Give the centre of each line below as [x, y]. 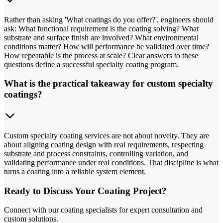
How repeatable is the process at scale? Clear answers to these [101, 55]
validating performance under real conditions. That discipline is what [111, 163]
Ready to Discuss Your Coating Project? [85, 191]
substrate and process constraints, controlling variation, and [96, 154]
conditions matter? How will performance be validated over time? [107, 46]
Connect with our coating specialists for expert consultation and [103, 210]
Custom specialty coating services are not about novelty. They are [107, 136]
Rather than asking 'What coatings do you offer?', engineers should [109, 19]
